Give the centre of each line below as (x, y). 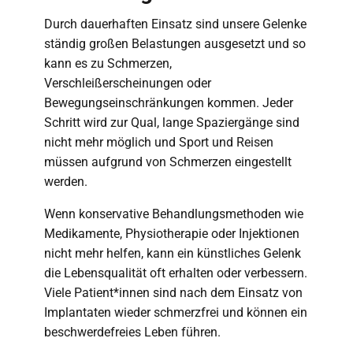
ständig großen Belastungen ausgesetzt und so (175, 44)
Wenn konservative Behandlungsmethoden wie (174, 214)
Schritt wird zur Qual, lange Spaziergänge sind (172, 123)
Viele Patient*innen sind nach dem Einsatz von (173, 293)
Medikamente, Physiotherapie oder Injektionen (172, 234)
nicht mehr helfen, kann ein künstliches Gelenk (173, 253)
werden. (66, 182)
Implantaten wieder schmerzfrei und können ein (176, 312)
